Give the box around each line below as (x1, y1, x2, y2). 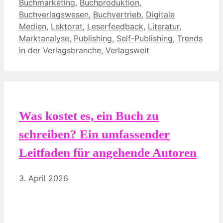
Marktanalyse (19, 33, 69, 44)
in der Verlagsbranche (19, 45, 101, 56)
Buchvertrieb (93, 9, 141, 20)
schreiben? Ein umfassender (19, 127, 170, 141)
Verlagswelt (106, 45, 149, 56)
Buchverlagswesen (19, 9, 89, 20)
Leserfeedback (87, 21, 143, 32)
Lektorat (51, 21, 83, 32)
